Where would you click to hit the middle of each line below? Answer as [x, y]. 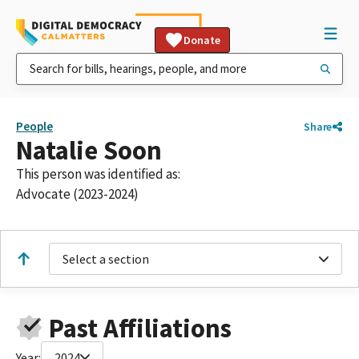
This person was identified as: [98, 174]
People [34, 126]
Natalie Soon [89, 150]
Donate [202, 40]
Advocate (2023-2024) [77, 194]
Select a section [106, 259]
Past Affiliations [140, 328]
